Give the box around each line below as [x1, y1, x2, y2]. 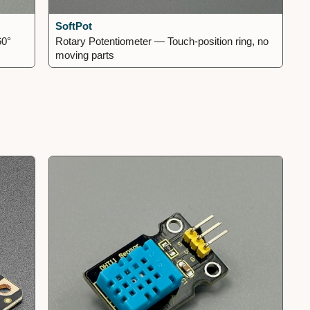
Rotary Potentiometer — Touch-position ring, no [55, 35, 269, 47]
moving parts [55, 48, 115, 61]
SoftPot [55, 19, 93, 32]
